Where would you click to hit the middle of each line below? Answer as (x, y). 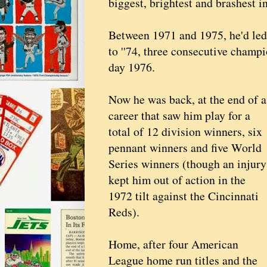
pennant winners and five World (185, 148)
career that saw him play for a (179, 116)
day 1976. (132, 67)
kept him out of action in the (177, 180)
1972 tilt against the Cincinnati (184, 196)
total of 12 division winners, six (185, 132)
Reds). (124, 212)
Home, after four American (173, 244)
